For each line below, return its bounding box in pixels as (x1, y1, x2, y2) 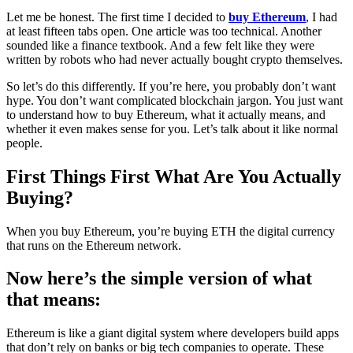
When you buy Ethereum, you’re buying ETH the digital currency (6, 224, 335, 238)
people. (6, 136, 43, 150)
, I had (306, 9, 337, 24)
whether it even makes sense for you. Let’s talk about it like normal (6, 121, 338, 136)
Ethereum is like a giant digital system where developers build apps (6, 326, 339, 340)
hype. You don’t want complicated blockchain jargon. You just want (6, 93, 343, 107)
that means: (6, 289, 101, 310)
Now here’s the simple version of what (6, 268, 312, 289)
